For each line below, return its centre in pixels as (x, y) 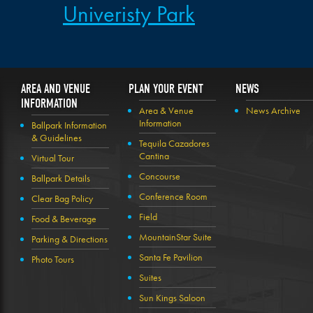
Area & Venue (166, 111)
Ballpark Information (69, 125)
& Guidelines (57, 138)
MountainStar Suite (175, 237)
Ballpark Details (61, 179)
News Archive (274, 111)
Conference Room (173, 197)
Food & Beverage (64, 219)
